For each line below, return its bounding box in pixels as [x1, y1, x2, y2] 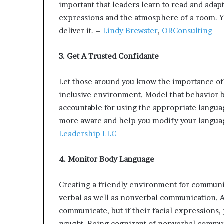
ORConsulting [160, 26, 212, 36]
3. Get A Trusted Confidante [59, 51, 159, 61]
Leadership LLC [59, 129, 116, 139]
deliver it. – [59, 26, 103, 36]
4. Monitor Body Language [59, 154, 154, 164]
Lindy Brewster [103, 26, 158, 36]
